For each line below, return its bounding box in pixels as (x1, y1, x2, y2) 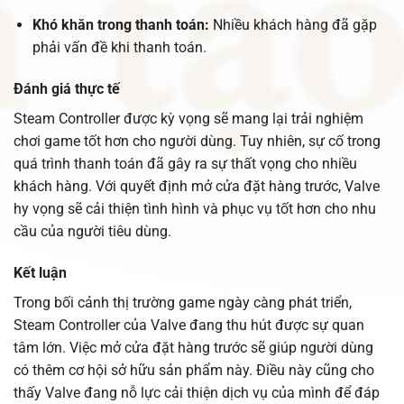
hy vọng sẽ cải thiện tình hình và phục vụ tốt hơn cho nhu (14, 199, 376, 217)
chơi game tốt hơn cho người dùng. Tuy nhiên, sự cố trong (14, 132, 381, 150)
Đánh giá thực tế (14, 79, 120, 97)
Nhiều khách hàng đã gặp (208, 16, 377, 34)
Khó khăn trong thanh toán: (32, 16, 209, 34)
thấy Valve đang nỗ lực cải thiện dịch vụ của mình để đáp (14, 383, 380, 401)
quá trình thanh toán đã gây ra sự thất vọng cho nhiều (14, 154, 357, 172)
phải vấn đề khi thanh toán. (32, 39, 207, 57)
